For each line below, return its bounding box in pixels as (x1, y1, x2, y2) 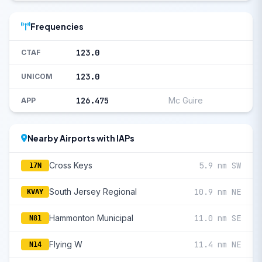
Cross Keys (49, 160, 92, 170)
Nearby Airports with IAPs (27, 133, 135, 143)
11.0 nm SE (194, 213, 241, 223)
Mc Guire (168, 95, 203, 105)
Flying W (49, 239, 82, 249)
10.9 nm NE (194, 187, 241, 197)
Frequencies (30, 21, 84, 32)
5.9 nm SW (199, 160, 241, 171)
